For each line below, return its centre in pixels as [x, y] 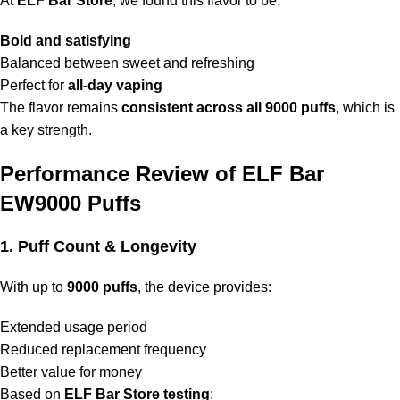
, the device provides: [204, 287]
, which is [365, 108]
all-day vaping [115, 86]
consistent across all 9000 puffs [229, 108]
